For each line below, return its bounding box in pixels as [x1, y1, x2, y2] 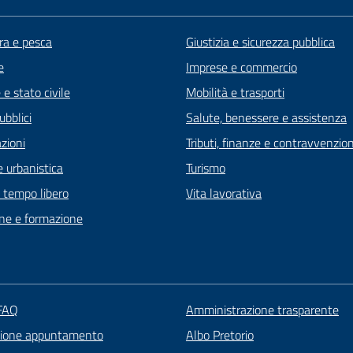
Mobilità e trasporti [186, 83, 284, 102]
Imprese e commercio [186, 58, 297, 77]
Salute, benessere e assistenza [186, 108, 347, 128]
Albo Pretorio [185, 325, 254, 345]
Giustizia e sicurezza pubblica [186, 32, 335, 52]
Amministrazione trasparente [185, 300, 339, 320]
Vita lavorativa [186, 184, 262, 203]
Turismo [186, 158, 225, 178]
